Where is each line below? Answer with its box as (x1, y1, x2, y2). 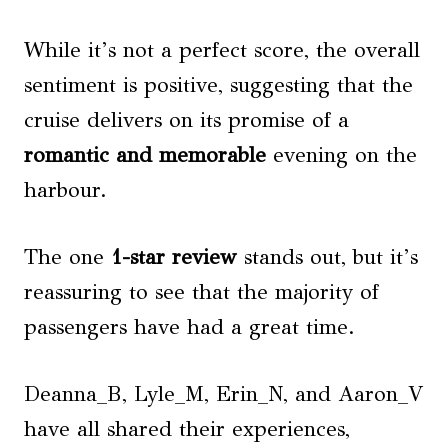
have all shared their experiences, (24, 415, 350, 442)
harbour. (24, 176, 107, 203)
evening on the (266, 141, 417, 168)
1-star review (111, 243, 237, 270)
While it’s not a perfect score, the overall (24, 36, 420, 63)
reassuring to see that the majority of (24, 278, 379, 305)
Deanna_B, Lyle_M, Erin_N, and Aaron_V (24, 380, 423, 407)
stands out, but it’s (237, 243, 418, 270)
